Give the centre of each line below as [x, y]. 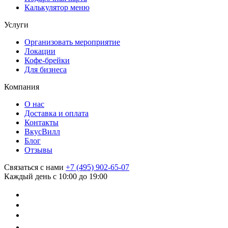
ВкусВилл [42, 131]
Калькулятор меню [57, 7]
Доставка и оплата [56, 113]
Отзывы [38, 150]
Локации [40, 51]
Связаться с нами [34, 167]
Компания [22, 87]
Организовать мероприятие [72, 42]
